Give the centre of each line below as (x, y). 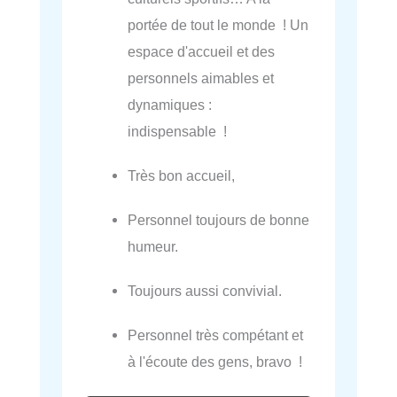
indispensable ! (178, 131)
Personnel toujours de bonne (219, 219)
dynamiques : (170, 104)
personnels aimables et (201, 78)
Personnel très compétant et (216, 335)
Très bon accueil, (182, 175)
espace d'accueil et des (202, 51)
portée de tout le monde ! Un (218, 24)
